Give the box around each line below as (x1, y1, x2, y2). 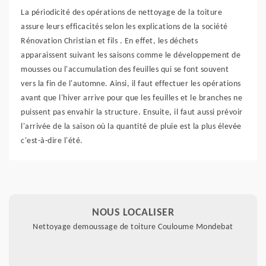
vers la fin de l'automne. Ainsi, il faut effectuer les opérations (21, 79, 241, 88)
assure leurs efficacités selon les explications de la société (21, 22, 228, 31)
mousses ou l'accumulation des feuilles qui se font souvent (21, 65, 229, 74)
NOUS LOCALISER (92, 207, 174, 218)
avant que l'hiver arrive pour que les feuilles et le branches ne (21, 93, 242, 103)
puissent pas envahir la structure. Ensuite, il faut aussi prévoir (21, 107, 243, 117)
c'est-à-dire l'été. (21, 136, 83, 145)
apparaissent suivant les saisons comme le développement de (21, 50, 240, 60)
